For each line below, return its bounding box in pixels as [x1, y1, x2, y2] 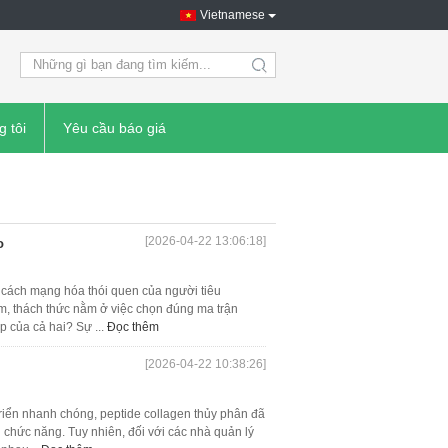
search [257, 65, 296, 80]
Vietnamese [200, 8, 265, 22]
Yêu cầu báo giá [63, 120, 166, 136]
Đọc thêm [107, 320, 159, 334]
